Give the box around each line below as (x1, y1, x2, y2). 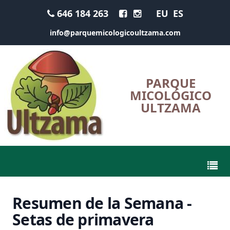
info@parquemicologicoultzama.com (49, 28, 181, 37)
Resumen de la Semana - (12, 193, 192, 214)
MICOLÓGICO (129, 87, 212, 104)
